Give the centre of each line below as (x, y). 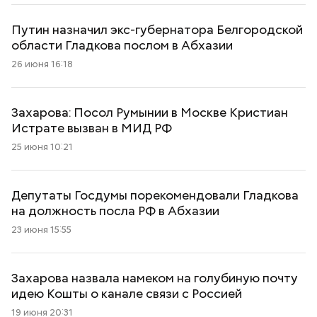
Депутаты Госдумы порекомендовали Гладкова (155, 195)
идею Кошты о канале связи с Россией (127, 293)
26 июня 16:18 (42, 64)
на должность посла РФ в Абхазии (115, 211)
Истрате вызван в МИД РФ (92, 128)
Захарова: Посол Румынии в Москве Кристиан (150, 112)
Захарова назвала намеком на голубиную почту (155, 278)
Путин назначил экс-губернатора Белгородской (157, 29)
